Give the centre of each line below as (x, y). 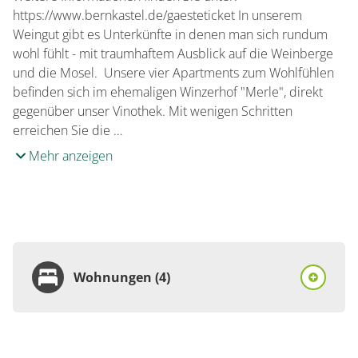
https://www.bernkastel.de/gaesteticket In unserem (157, 15)
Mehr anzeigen (71, 156)
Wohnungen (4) (122, 277)
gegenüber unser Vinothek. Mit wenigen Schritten (153, 111)
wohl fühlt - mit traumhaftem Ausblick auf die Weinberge (173, 54)
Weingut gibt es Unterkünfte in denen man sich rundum (170, 34)
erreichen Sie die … (68, 130)
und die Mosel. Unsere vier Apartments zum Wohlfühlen (173, 73)
